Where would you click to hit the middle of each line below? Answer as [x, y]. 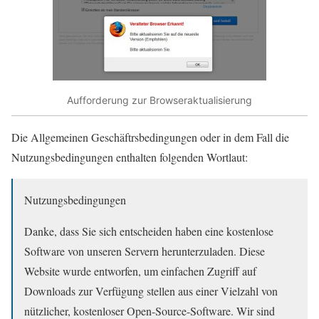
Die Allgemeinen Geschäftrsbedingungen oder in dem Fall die [150, 137]
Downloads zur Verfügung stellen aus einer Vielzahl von [151, 291]
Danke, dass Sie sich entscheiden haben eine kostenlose [149, 231]
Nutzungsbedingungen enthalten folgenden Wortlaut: [130, 157]
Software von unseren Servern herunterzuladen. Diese [145, 251]
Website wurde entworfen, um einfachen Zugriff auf [140, 271]
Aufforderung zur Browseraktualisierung [159, 100]
